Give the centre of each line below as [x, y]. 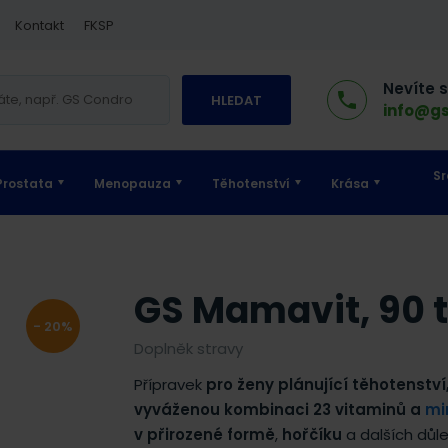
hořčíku [312, 434]
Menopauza [132, 183]
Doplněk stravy [189, 348]
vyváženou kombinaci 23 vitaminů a [280, 409]
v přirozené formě [205, 434]
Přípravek [170, 384]
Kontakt [39, 25]
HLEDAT [236, 100]
